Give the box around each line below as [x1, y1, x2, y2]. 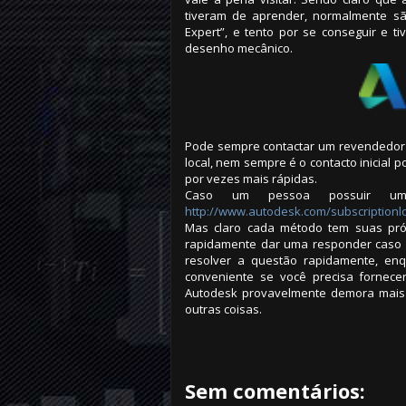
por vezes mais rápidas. [185, 170, 317, 188]
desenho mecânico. [185, 40, 293, 57]
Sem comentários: [185, 376, 365, 404]
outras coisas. [185, 301, 262, 318]
